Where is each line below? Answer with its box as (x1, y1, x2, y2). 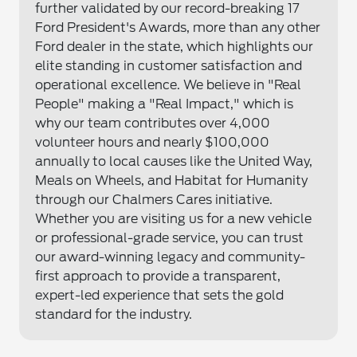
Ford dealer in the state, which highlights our (35, 39, 314, 55)
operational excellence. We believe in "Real (35, 77, 302, 93)
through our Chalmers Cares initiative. (35, 192, 273, 208)
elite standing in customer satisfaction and (35, 58, 303, 74)
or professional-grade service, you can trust (35, 230, 304, 246)
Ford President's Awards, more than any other (35, 20, 321, 36)
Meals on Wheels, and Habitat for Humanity (35, 173, 308, 189)
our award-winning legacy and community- (35, 249, 306, 265)
